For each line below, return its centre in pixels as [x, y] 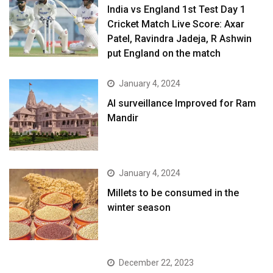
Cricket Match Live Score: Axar [176, 24]
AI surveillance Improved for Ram [182, 103]
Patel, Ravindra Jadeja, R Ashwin [180, 38]
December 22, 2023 [157, 263]
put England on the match [164, 53]
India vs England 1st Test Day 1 [177, 9]
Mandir [123, 118]
